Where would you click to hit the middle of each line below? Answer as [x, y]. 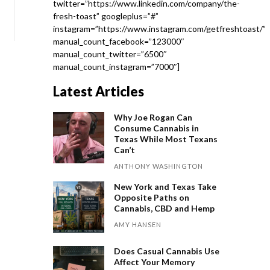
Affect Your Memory [155, 262]
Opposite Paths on [152, 197]
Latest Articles [99, 91]
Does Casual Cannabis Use [167, 251]
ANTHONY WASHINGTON [159, 166]
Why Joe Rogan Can [153, 117]
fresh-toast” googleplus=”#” [106, 16]
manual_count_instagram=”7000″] [116, 67]
